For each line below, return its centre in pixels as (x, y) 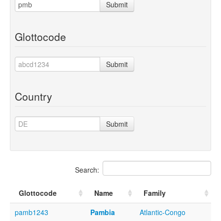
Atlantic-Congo (163, 212)
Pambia (103, 212)
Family (155, 193)
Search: (87, 169)
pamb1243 (32, 212)
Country (34, 96)
